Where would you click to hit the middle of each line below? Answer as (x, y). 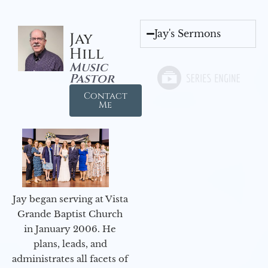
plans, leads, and (70, 243)
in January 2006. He (70, 229)
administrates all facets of (70, 258)
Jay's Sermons (188, 34)
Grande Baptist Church (70, 214)
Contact (105, 96)
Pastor (92, 79)
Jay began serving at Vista (70, 199)
